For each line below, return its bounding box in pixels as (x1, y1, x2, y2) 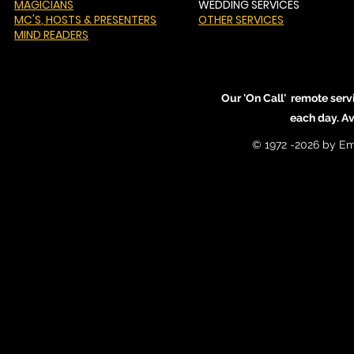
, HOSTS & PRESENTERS (41, 12, 156, 28)
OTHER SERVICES (198, 12, 284, 28)
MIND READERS (14, 27, 88, 43)
